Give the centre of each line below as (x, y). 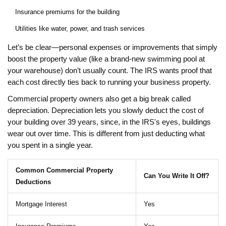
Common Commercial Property (64, 171)
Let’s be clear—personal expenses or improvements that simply (112, 48)
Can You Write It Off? (177, 176)
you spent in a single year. (50, 146)
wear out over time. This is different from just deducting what (106, 134)
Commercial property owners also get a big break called (99, 99)
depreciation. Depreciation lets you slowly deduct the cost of (106, 111)
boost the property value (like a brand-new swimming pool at (106, 59)
